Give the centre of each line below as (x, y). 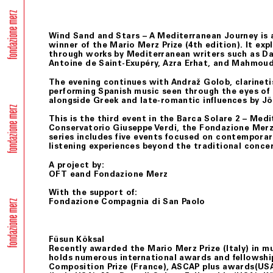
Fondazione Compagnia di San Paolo (127, 202)
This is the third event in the (113, 119)
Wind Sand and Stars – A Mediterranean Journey (154, 36)
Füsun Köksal (77, 239)
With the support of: (93, 193)
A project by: (77, 165)
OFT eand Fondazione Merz (108, 174)
